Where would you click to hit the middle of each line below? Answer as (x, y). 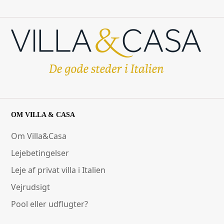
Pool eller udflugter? (50, 204)
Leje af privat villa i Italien (58, 170)
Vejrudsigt (31, 187)
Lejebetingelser (40, 153)
